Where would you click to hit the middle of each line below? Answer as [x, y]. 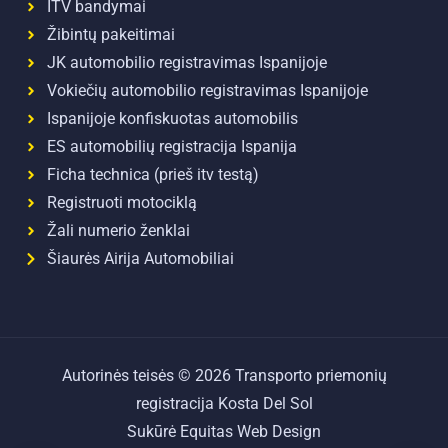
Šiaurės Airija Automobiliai [140, 259]
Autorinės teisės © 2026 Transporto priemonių [224, 376]
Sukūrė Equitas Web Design [224, 432]
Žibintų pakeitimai [110, 35]
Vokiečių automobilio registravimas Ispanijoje [207, 91]
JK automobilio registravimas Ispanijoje [186, 63]
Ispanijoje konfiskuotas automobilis [172, 119]
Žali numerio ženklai [118, 231]
